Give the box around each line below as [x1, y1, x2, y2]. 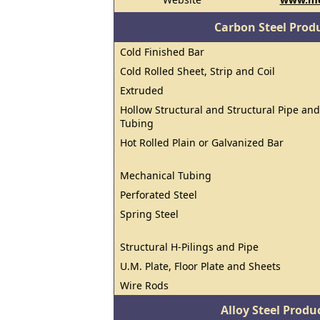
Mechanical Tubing [120, 169, 211, 182]
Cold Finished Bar [120, 45, 204, 59]
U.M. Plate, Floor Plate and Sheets [120, 259, 281, 273]
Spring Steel [120, 207, 179, 221]
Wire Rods [120, 279, 169, 292]
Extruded [120, 84, 164, 97]
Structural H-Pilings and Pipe [120, 240, 259, 254]
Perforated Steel [120, 188, 197, 201]
